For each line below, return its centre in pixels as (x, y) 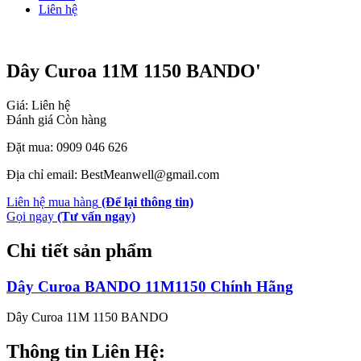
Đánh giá (31, 119)
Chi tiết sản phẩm (79, 250)
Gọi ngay (30, 216)
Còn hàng (81, 119)
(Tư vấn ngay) (96, 216)
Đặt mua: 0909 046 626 (67, 147)
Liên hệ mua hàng (52, 201)
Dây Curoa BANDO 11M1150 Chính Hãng (150, 286)
